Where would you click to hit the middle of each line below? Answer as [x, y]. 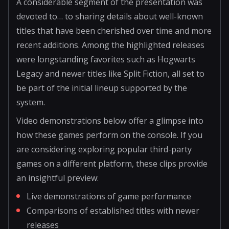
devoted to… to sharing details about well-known [110, 16]
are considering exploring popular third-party [104, 149]
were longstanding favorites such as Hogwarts [106, 59]
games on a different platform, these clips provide [112, 163]
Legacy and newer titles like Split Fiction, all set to [110, 73]
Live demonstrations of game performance [109, 196]
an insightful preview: [58, 178]
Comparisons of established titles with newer [113, 210]
